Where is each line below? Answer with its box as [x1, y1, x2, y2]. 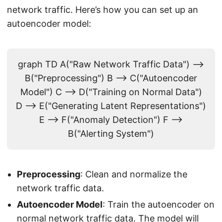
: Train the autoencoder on [103, 199, 215, 210]
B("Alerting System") [68, 128, 154, 139]
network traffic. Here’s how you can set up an [7, 4, 198, 15]
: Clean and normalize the [80, 169, 187, 180]
